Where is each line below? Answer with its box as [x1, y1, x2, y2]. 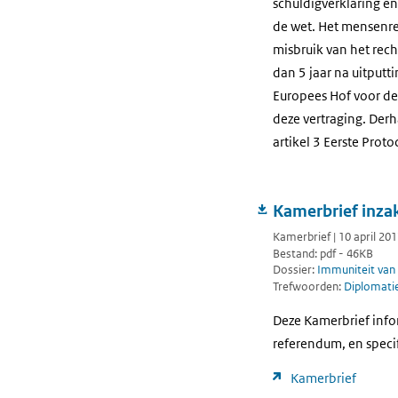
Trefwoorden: [273, 279, 344, 295]
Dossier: [273, 262, 317, 278]
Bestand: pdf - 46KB [273, 245, 373, 261]
